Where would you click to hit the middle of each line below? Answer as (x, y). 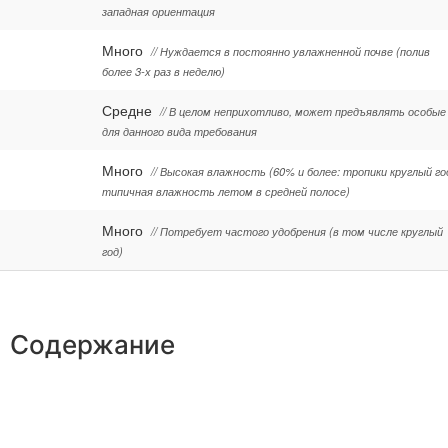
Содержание (93, 345)
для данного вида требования (179, 131)
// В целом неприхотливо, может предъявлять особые (303, 111)
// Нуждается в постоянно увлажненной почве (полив (290, 51)
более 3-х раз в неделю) (163, 71)
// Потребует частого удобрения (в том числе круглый (297, 231)
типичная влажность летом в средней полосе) (226, 191)
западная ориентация (158, 11)
